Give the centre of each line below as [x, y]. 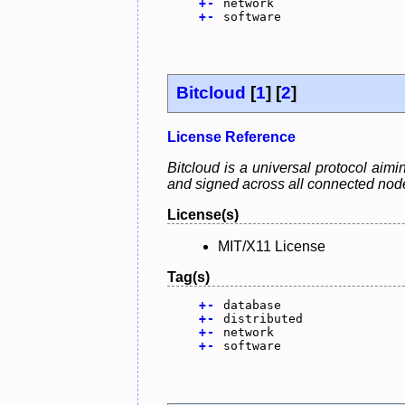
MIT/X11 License [272, 247]
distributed [263, 319]
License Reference [231, 137]
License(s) [203, 215]
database [252, 306]
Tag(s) [188, 278]
